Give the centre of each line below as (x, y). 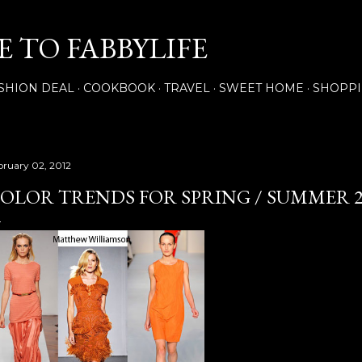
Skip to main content (181, 20)
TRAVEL (187, 88)
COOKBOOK (119, 88)
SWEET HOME (261, 88)
